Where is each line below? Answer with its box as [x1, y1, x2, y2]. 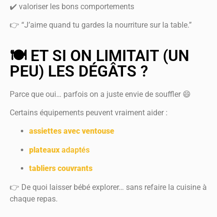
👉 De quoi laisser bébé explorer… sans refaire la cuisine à [10, 182, 207, 192]
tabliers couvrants [29, 164, 93, 173]
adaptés [60, 145, 90, 155]
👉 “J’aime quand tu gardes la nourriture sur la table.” [10, 20, 192, 30]
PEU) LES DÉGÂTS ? [10, 62, 148, 80]
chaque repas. [10, 194, 58, 203]
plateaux [29, 145, 60, 155]
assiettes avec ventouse [29, 126, 114, 136]
